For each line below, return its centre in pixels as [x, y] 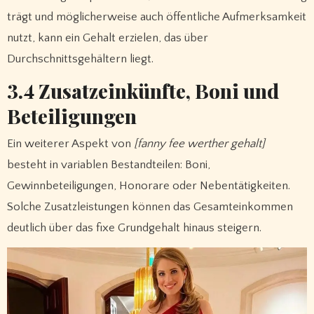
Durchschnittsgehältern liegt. [80, 59]
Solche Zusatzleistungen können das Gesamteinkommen [150, 206]
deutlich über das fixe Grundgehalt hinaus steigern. [134, 227]
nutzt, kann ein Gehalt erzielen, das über [107, 37]
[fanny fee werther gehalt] [199, 143]
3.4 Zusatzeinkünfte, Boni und [143, 90]
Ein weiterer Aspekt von [70, 143]
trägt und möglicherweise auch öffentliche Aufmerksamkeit [156, 16]
